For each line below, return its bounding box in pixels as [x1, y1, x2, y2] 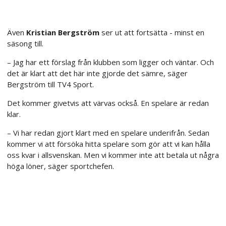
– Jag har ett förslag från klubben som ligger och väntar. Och [7, 56, 214, 67]
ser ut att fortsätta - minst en [99, 27, 204, 37]
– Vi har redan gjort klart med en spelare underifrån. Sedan [7, 127, 209, 138]
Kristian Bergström [26, 27, 99, 37]
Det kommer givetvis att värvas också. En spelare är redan [7, 97, 209, 108]
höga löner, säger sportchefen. [7, 160, 114, 171]
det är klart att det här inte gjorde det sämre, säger [7, 68, 188, 78]
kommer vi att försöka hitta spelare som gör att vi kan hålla [7, 138, 210, 149]
